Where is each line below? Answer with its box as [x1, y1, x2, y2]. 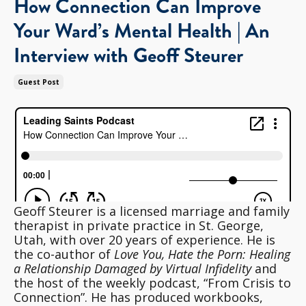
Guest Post [18, 77, 59, 87]
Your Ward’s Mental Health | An [14, 16, 270, 46]
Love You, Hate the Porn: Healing [114, 246, 290, 263]
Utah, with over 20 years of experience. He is [14, 232, 275, 249]
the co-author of [14, 246, 114, 263]
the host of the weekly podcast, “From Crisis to [14, 275, 291, 292]
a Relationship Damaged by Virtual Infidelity [14, 260, 251, 277]
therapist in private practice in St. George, [14, 217, 264, 234]
